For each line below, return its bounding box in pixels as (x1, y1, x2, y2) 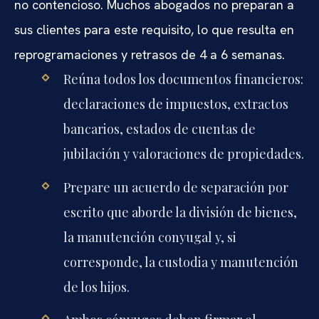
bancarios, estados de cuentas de (63, 120, 256, 138)
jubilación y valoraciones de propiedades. (63, 145, 304, 163)
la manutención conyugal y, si (63, 228, 236, 246)
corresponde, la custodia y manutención (63, 253, 298, 271)
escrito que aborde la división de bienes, (63, 203, 297, 221)
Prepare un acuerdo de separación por (63, 178, 288, 196)
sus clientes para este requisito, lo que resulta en (14, 21, 294, 38)
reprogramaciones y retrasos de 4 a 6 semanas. (14, 46, 285, 63)
